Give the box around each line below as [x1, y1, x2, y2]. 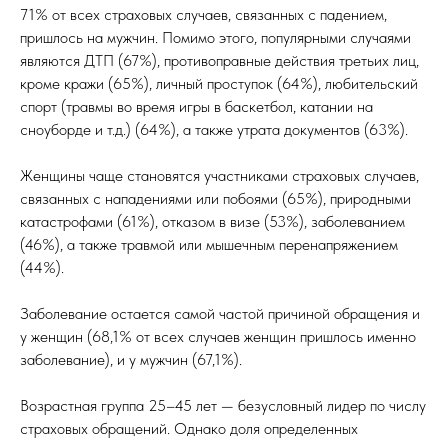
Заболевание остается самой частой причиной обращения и [20, 304, 420, 323]
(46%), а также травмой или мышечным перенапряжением [20, 235, 398, 254]
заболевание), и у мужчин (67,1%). [20, 350, 242, 369]
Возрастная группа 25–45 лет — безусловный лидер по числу [20, 396, 426, 415]
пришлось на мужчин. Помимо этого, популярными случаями [20, 28, 411, 47]
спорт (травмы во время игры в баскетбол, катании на [20, 97, 373, 116]
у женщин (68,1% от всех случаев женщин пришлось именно [20, 327, 416, 346]
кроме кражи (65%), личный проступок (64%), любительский [20, 74, 418, 93]
